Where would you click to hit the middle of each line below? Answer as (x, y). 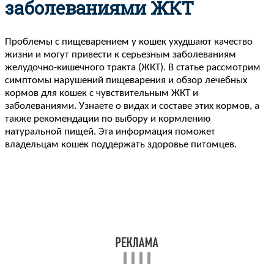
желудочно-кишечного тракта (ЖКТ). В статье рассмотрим (133, 67)
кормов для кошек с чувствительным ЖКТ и (102, 93)
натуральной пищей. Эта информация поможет (110, 131)
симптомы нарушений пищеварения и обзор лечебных (126, 80)
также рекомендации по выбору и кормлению (108, 119)
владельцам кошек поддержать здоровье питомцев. (121, 144)
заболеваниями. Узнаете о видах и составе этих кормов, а (132, 106)
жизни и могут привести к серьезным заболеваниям (120, 54)
